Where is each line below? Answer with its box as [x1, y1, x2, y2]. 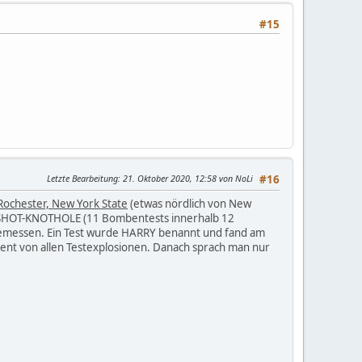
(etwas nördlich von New [128, 196, 251, 211]
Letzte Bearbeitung [47, 171, 118, 184]
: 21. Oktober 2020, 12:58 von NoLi [118, 171, 253, 184]
